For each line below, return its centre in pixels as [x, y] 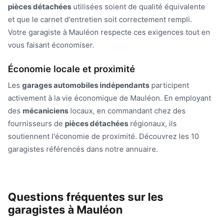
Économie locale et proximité [71, 69]
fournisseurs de [36, 124]
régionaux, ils [152, 124]
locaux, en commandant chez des [127, 111]
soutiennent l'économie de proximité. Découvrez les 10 [103, 137]
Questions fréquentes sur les [86, 196]
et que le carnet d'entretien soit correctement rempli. [100, 20]
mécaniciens [45, 111]
